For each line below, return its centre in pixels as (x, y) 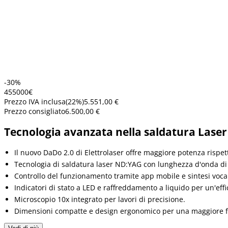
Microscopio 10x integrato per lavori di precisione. (100, 199)
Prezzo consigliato (35, 111)
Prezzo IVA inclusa (35, 101)
